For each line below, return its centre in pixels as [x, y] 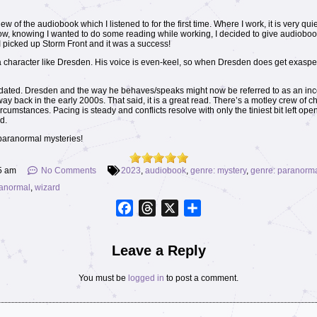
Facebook [158, 208]
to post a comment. [201, 278]
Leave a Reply [158, 251]
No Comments [69, 171]
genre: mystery [218, 171]
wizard [47, 188]
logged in [146, 278]
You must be [103, 278]
